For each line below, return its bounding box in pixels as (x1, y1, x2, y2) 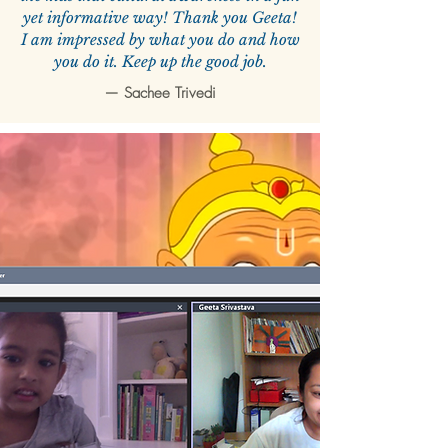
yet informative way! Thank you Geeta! (23, 8, 297, 28)
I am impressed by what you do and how (20, 30, 300, 50)
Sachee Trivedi (124, 83, 216, 104)
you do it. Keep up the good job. (53, 52, 267, 72)
